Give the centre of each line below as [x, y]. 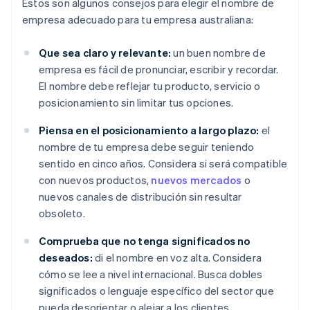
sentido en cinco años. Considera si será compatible [163, 164]
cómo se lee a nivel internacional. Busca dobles [151, 274]
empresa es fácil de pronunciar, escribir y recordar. [159, 70]
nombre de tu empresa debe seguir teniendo [147, 147]
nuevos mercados [197, 180]
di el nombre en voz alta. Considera [177, 258]
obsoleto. [62, 213]
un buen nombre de [218, 53]
